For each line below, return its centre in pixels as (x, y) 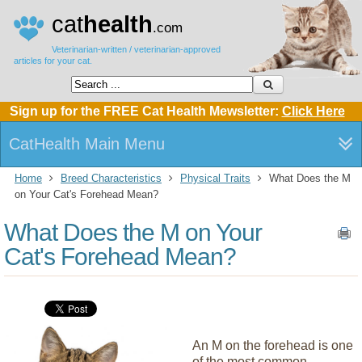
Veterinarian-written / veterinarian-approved (136, 49)
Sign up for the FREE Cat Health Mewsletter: (145, 111)
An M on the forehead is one (273, 345)
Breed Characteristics (111, 178)
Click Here (313, 111)
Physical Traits (215, 178)
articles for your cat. (53, 61)
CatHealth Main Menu (87, 144)
